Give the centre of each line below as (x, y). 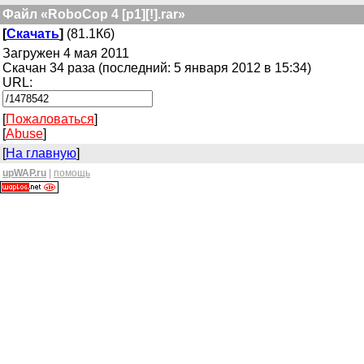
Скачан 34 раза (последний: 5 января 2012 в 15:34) (157, 68)
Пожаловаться (50, 119)
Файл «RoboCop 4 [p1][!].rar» (94, 14)
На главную (41, 153)
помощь (72, 173)
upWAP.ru (24, 173)
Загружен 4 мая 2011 (66, 53)
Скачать (33, 34)
